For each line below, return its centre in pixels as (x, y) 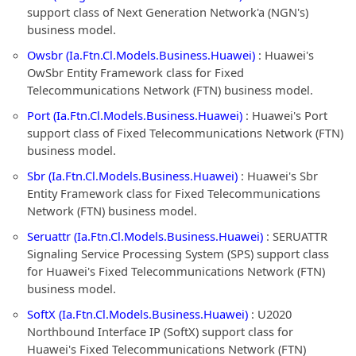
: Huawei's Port (285, 115)
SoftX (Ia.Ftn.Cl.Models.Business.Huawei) (137, 314)
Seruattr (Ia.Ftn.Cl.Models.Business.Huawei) (145, 236)
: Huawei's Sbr (278, 176)
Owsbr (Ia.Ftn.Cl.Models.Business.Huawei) (141, 55)
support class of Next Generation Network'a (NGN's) (168, 12)
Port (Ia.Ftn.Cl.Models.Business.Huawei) (135, 115)
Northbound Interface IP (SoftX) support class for (160, 331)
